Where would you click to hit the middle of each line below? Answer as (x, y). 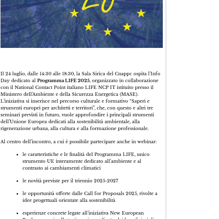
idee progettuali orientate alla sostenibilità (69, 201)
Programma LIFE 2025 (64, 81)
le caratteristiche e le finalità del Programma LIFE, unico (86, 155)
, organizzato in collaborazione (124, 81)
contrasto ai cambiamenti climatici (62, 168)
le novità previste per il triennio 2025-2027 (71, 181)
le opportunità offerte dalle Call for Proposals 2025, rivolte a (90, 194)
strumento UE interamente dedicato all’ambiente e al (82, 162)
